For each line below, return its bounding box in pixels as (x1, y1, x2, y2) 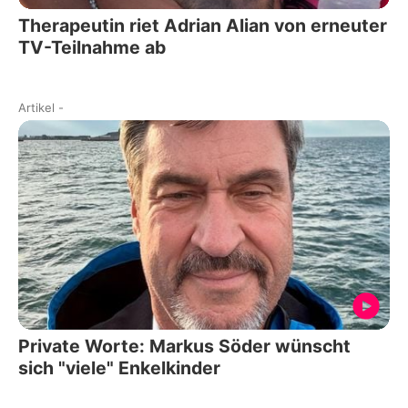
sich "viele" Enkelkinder (18, 356, 220, 379)
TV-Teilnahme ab (18, 36, 167, 59)
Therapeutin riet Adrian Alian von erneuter (18, 15, 387, 37)
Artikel (18, 100, 55, 116)
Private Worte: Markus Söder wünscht (18, 334, 351, 357)
